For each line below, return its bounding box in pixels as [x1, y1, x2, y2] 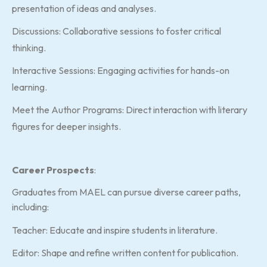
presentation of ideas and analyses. [12, 2, 156, 14]
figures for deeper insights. [12, 120, 121, 132]
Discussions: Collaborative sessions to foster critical [12, 25, 221, 37]
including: [12, 201, 49, 213]
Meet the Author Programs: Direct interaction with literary [12, 104, 247, 116]
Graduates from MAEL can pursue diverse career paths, [12, 186, 241, 198]
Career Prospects [12, 164, 94, 176]
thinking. [12, 42, 46, 54]
